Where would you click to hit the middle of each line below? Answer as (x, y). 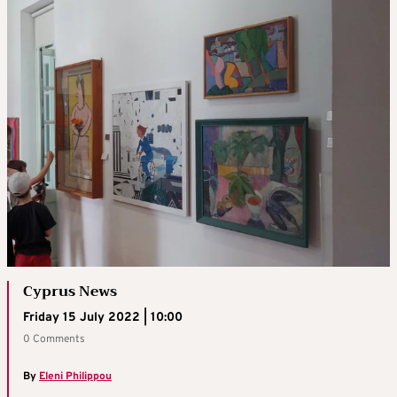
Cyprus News (70, 291)
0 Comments (54, 339)
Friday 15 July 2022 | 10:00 (103, 317)
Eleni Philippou (75, 376)
